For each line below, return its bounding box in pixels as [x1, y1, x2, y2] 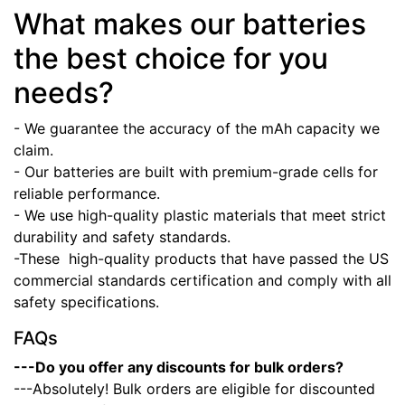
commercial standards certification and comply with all [14, 271, 391, 290]
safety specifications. [14, 293, 159, 312]
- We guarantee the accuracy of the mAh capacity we [14, 119, 380, 138]
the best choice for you [14, 41, 328, 77]
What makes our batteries [14, 6, 366, 42]
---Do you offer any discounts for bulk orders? [14, 358, 344, 377]
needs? [14, 75, 114, 111]
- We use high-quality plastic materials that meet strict [14, 206, 386, 225]
